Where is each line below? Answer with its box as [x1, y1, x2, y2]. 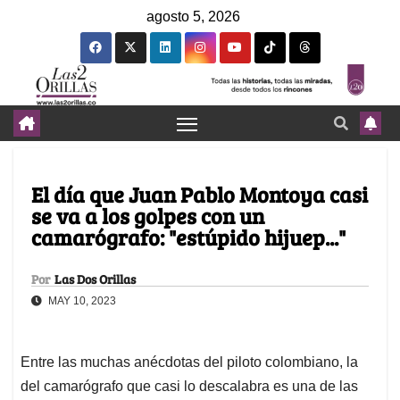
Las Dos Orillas [54, 271, 136, 288]
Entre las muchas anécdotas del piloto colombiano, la [21, 354, 358, 371]
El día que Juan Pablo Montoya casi [31, 179, 368, 210]
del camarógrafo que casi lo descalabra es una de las [21, 379, 358, 395]
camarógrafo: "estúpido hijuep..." [31, 222, 346, 253]
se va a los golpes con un [31, 201, 264, 231]
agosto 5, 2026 [146, 9, 240, 24]
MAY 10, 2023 [46, 295, 116, 308]
